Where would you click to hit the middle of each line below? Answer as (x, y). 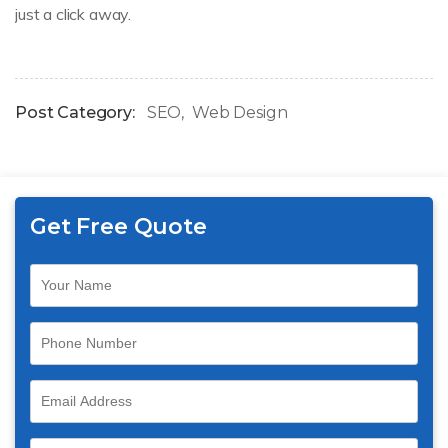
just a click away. (73, 13)
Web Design (239, 112)
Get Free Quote (118, 226)
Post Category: (75, 112)
